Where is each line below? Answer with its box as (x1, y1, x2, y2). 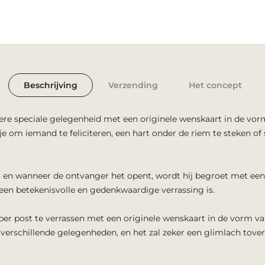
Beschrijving (23, 80, 77, 91)
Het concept (188, 80, 242, 91)
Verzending (108, 80, 158, 91)
